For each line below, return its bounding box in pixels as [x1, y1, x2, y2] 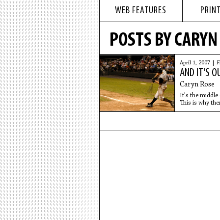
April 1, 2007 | [179, 60, 217, 66]
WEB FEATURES [115, 6, 166, 16]
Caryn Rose [179, 81, 215, 88]
